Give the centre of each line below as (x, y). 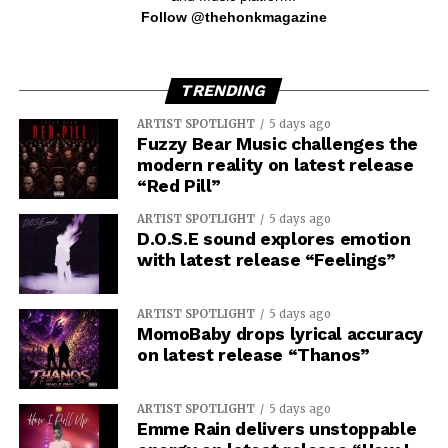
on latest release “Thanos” (253, 354)
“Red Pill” (178, 185)
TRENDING (224, 90)
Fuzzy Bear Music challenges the (277, 143)
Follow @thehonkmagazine (233, 16)
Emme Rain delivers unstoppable (276, 428)
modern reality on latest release (275, 164)
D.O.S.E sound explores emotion (273, 238)
